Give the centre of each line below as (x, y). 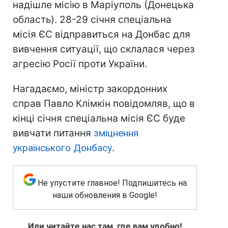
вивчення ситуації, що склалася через (104, 49)
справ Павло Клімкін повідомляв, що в (104, 104)
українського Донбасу (62, 148)
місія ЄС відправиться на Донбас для (102, 35)
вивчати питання (53, 133)
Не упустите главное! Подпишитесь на (112, 183)
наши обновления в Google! (105, 195)
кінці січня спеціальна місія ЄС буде (99, 119)
